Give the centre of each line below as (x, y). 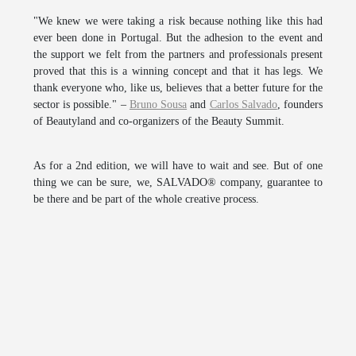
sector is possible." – (81, 104)
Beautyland (73, 121)
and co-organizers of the (155, 121)
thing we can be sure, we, (95, 182)
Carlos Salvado (243, 104)
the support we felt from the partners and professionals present (178, 54)
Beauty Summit (246, 121)
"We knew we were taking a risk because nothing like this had (178, 21)
